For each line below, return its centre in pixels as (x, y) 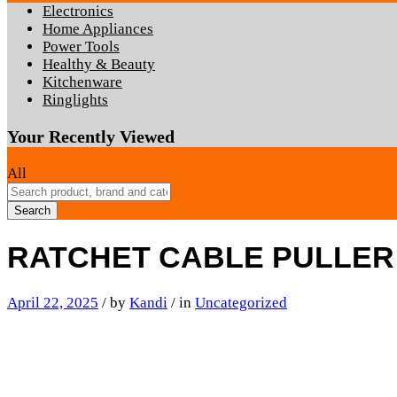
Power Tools (81, 47)
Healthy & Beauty (99, 65)
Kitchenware (82, 82)
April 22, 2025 (53, 303)
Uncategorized (241, 303)
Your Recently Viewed (91, 137)
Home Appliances (98, 29)
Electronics (78, 12)
